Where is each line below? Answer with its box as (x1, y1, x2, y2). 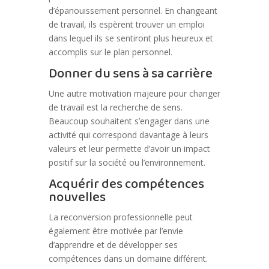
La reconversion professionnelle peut (48, 211, 193, 223)
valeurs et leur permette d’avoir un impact (48, 143, 210, 155)
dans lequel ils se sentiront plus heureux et (48, 32, 213, 44)
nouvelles (48, 187, 106, 209)
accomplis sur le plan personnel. (48, 46, 172, 58)
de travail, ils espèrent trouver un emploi (48, 19, 205, 31)
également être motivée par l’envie (48, 225, 183, 237)
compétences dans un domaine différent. (48, 253, 208, 265)
